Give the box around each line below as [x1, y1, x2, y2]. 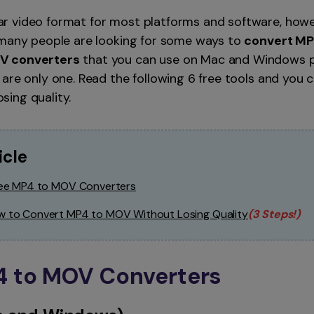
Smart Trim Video [67, 4, 147, 16]
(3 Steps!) [247, 207, 301, 221]
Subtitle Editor [67, 24, 134, 36]
